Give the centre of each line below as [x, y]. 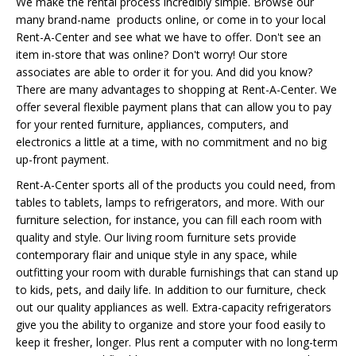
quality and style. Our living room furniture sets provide [156, 237]
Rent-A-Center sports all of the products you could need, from [176, 185]
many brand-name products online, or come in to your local [171, 19]
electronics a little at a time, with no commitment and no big [171, 142]
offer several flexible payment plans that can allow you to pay [174, 107]
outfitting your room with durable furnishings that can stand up [177, 272]
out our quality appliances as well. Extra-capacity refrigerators [174, 307]
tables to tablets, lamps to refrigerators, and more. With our [170, 202]
